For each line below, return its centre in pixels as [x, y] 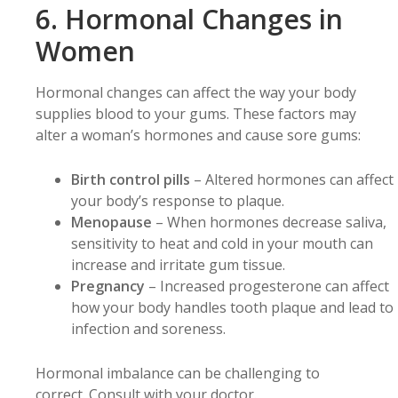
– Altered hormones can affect [292, 180]
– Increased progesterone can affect [267, 287]
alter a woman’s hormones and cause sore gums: [198, 135]
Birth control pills [131, 180]
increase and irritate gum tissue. [178, 265]
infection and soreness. [148, 329]
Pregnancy [108, 287]
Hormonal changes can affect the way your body [196, 93]
